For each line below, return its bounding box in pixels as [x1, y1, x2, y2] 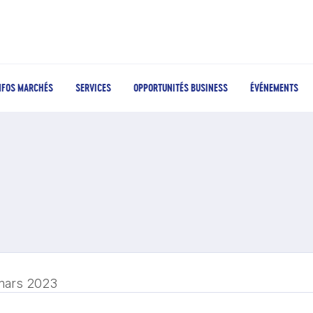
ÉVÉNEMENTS [250, 81, 298, 94]
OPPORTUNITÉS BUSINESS [133, 81, 228, 94]
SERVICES [75, 81, 111, 94]
